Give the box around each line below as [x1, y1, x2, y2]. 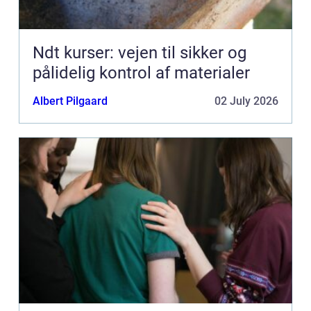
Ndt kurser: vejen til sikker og [33, 43, 246, 63]
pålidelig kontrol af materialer [33, 63, 250, 83]
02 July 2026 [215, 94, 278, 108]
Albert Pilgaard [33, 94, 108, 108]
